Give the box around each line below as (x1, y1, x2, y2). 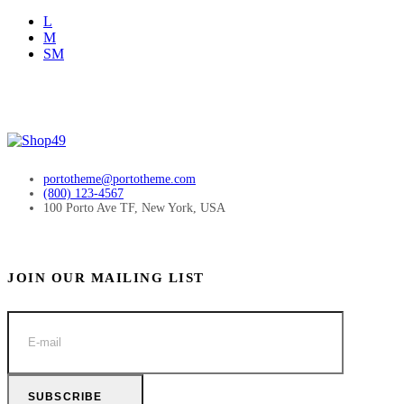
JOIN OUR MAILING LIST (7, 270, 205, 285)
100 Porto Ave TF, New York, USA (43, 200, 225, 215)
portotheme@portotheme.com (43, 171, 196, 186)
